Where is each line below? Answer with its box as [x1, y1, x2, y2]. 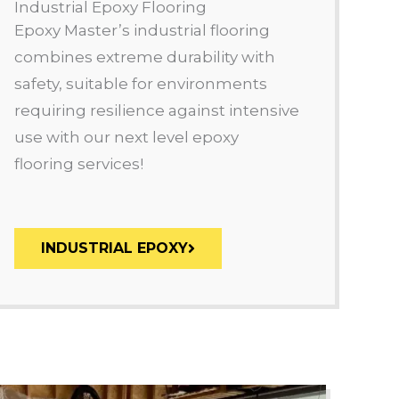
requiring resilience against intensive [14, 101, 299, 119]
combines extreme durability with [14, 47, 275, 66]
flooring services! [14, 154, 147, 173]
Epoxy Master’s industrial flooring [14, 20, 270, 39]
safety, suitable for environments [14, 74, 267, 93]
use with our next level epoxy [14, 127, 239, 146]
